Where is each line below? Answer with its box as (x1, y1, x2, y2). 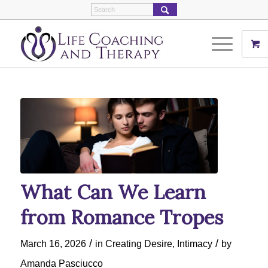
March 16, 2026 (20, 237, 86, 249)
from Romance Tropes (20, 204, 223, 230)
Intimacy (176, 237, 212, 249)
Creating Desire (105, 237, 172, 249)
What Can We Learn (20, 179, 206, 205)
